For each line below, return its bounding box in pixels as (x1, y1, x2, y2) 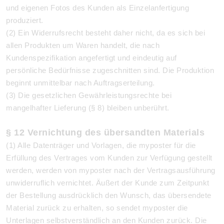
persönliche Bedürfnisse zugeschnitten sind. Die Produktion (6, 66, 214, 74)
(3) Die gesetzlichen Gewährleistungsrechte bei (6, 91, 171, 99)
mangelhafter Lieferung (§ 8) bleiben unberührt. (6, 103, 169, 112)
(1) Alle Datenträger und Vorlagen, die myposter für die (6, 141, 196, 149)
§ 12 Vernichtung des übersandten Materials (6, 127, 204, 137)
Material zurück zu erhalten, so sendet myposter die (6, 203, 188, 212)
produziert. (6, 16, 43, 24)
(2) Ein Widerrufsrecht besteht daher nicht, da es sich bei (6, 28, 205, 37)
